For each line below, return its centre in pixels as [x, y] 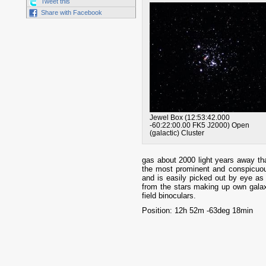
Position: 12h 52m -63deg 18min [197, 210]
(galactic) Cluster [177, 133]
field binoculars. [169, 195]
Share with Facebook [72, 13]
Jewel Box [166, 118]
